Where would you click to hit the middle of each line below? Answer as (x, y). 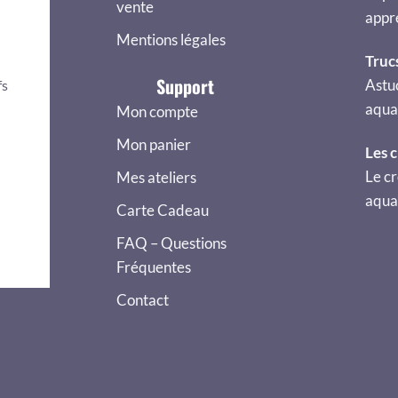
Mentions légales (171, 40)
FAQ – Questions (171, 243)
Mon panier (154, 145)
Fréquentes (154, 267)
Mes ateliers (156, 178)
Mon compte (157, 112)
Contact (143, 300)
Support (185, 87)
